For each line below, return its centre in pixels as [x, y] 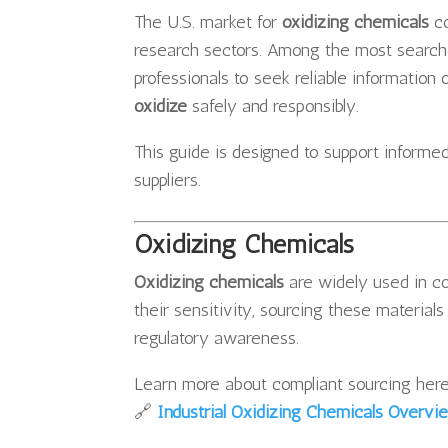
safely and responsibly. [273, 106]
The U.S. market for [208, 22]
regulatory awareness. [217, 338]
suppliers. [168, 180]
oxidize [161, 106]
